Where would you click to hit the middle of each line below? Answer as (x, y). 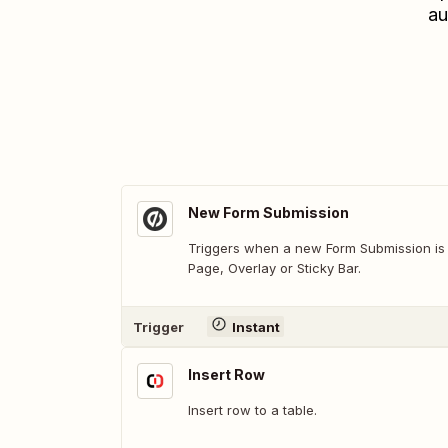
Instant (255, 326)
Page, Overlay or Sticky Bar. (274, 268)
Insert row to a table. (252, 410)
